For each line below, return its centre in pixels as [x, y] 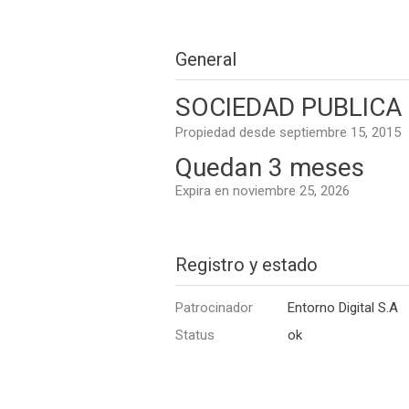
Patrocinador [214, 308]
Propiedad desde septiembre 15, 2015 [288, 132]
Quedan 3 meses [270, 168]
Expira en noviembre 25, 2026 [262, 191]
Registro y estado [246, 265]
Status [195, 335]
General [206, 59]
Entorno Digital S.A [343, 308]
